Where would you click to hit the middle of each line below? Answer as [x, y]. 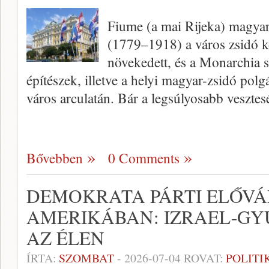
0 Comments [144, 158]
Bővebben [55, 158]
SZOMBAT [86, 258]
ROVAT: [203, 258]
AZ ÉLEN [65, 238]
